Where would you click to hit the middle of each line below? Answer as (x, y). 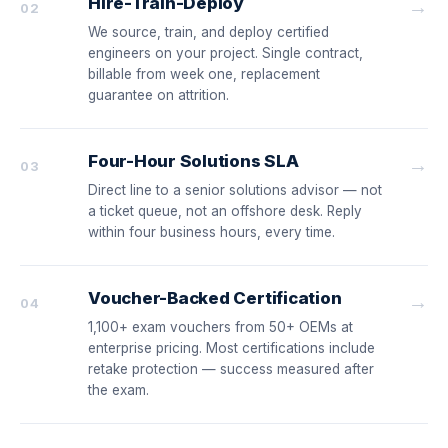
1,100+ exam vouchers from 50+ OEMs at (220, 327)
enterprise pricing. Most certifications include (231, 348)
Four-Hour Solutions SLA (193, 161)
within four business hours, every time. (211, 232)
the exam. (118, 390)
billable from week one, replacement (204, 74)
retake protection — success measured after (231, 369)
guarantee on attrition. (158, 95)
